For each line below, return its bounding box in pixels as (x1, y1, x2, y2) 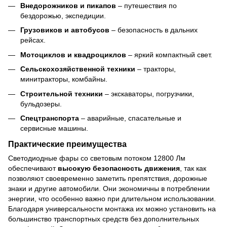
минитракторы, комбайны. (20, 75, 107, 84)
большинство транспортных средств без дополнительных (8, 214, 199, 223)
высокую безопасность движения (58, 164, 180, 172)
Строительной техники (20, 89, 103, 98)
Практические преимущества (8, 139, 127, 148)
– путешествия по (116, 2, 177, 10)
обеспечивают (8, 164, 58, 172)
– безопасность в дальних (109, 26, 198, 34)
